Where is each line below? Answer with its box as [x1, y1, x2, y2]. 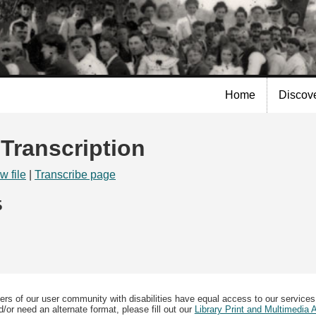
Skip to [106, 4, 138, 16]
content [106, 39, 140, 51]
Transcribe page [35, 169, 116, 181]
